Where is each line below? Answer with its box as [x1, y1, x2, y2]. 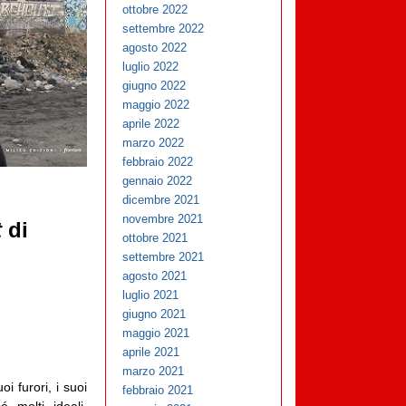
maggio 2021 [122, 326, 190, 341]
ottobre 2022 [122, 3, 188, 17]
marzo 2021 [122, 364, 185, 379]
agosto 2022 [122, 41, 188, 55]
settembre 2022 [122, 22, 205, 36]
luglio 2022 [122, 60, 179, 74]
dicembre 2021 [122, 193, 200, 208]
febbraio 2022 [122, 155, 194, 169]
